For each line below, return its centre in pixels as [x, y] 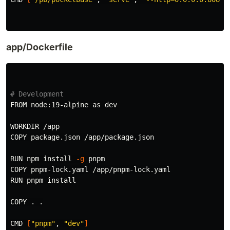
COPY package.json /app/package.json [82, 137]
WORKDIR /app [35, 127]
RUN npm [27, 159]
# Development [37, 94]
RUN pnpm [29, 180]
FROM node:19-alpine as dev [64, 105]
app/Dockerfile [40, 47]
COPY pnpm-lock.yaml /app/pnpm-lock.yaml [90, 170]
